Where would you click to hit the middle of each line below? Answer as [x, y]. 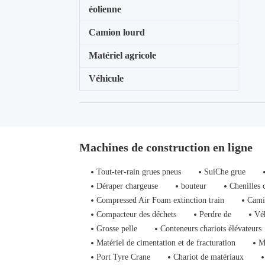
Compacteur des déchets [137, 214]
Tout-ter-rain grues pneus [139, 172]
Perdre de [216, 214]
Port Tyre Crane [124, 257]
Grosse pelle [117, 229]
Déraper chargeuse [127, 186]
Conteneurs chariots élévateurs [211, 229]
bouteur [194, 186]
